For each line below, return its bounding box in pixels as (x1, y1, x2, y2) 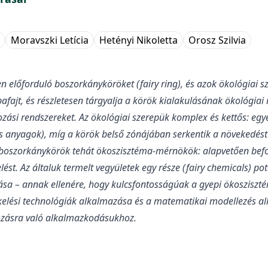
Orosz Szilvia (188, 33, 246, 47)
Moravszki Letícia (11, 33, 89, 47)
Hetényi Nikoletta (99, 33, 178, 47)
